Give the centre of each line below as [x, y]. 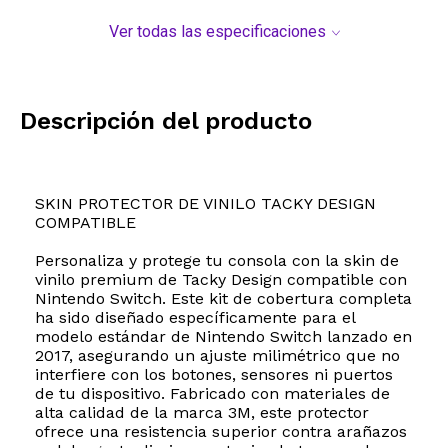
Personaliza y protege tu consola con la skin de [217, 261]
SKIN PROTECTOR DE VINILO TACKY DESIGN [205, 204]
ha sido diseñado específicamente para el [195, 318]
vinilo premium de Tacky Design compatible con [221, 280]
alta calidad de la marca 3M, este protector [202, 413]
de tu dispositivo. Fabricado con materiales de [212, 394]
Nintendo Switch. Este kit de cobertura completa [223, 299]
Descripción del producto [166, 121]
